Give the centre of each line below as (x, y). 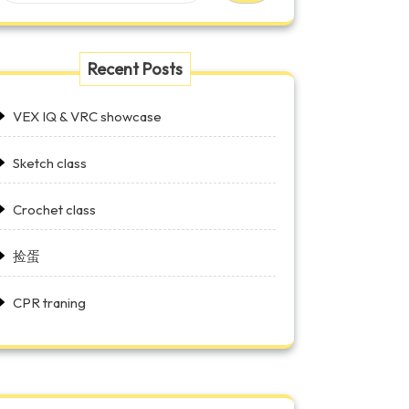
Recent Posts (135, 69)
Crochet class (54, 210)
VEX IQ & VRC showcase (87, 116)
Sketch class (50, 163)
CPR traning (49, 303)
